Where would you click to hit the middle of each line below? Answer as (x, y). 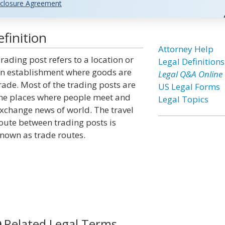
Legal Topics (183, 99)
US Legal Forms (189, 87)
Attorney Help (186, 49)
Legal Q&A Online (190, 74)
